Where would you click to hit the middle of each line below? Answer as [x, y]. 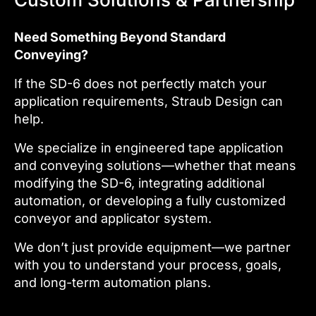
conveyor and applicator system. [113, 218]
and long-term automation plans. [113, 282]
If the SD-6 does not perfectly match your [140, 84]
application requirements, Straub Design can [148, 101]
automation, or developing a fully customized [150, 201]
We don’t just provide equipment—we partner [152, 247]
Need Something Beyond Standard [120, 37]
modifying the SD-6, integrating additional [139, 183]
